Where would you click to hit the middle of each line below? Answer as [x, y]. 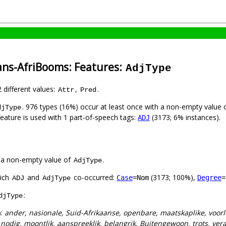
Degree [209, 178]
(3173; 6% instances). [185, 118]
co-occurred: [94, 178]
